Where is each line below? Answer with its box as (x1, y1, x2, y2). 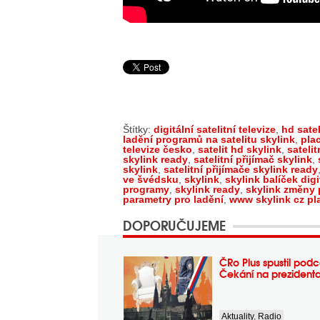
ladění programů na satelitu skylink (123, 134, 295, 145)
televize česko (123, 144, 192, 155)
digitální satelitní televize (154, 124, 276, 135)
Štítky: (123, 124, 154, 135)
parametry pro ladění (123, 194, 224, 205)
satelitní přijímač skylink (194, 154, 312, 165)
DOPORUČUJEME (123, 215, 226, 235)
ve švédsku (123, 174, 179, 185)
